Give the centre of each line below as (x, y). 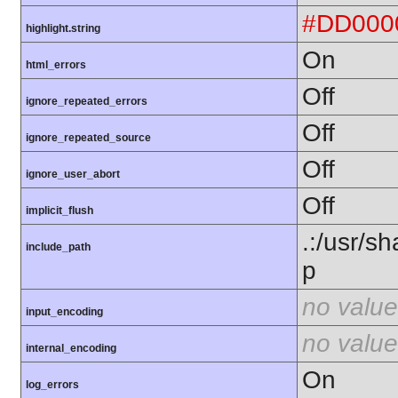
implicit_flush (60, 211)
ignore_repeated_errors (87, 102)
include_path (58, 247)
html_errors (56, 65)
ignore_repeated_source (88, 138)
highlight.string (63, 29)
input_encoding (64, 312)
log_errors (52, 385)
